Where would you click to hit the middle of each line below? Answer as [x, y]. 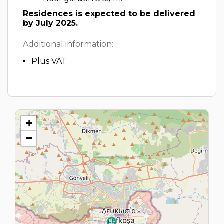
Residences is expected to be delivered [109, 14]
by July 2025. [50, 23]
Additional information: [68, 44]
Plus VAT [49, 61]
